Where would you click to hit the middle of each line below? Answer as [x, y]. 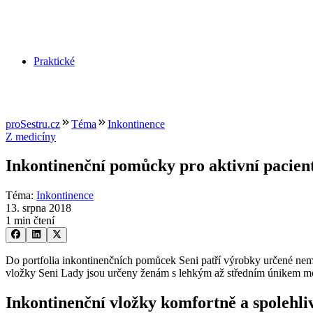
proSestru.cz [33, 124]
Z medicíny [31, 136]
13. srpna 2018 [38, 208]
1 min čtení [30, 221]
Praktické [54, 61]
